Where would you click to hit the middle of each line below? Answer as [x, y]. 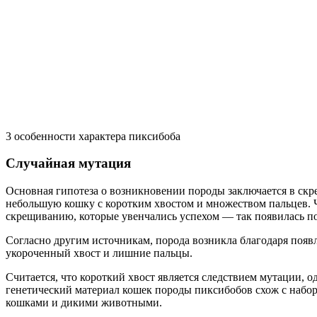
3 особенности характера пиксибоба [93, 136]
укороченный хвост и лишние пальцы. [99, 253]
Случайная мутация [68, 163]
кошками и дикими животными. [84, 303]
